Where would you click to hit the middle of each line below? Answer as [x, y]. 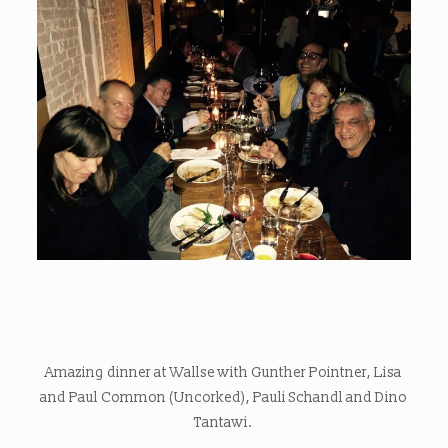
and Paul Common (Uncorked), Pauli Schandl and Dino [224, 398]
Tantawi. [224, 423]
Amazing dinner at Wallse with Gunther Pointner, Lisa [224, 373]
